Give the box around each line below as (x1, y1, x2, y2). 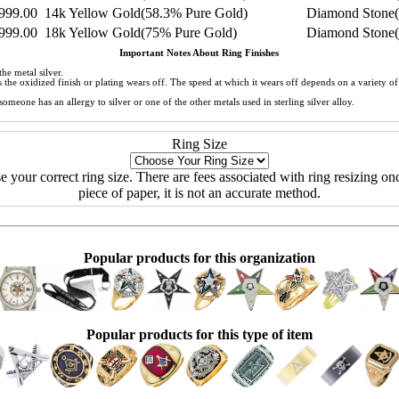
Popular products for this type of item (85, 326, 313, 342)
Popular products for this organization (83, 249, 315, 265)
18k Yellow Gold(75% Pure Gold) (40, 25, 237, 41)
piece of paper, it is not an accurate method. (77, 184, 321, 200)
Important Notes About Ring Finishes (119, 48, 280, 59)
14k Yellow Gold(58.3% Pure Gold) (40, 5, 248, 21)
